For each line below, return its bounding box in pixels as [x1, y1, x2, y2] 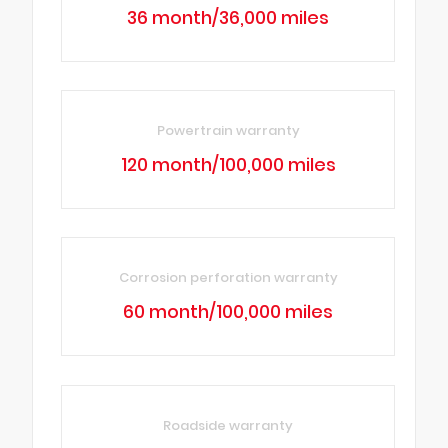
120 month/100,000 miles [120, 153, 336, 178]
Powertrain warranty [156, 121, 300, 141]
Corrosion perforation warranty [118, 268, 338, 288]
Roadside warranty [163, 415, 294, 435]
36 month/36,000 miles [127, 5, 330, 30]
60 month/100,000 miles [123, 300, 334, 325]
